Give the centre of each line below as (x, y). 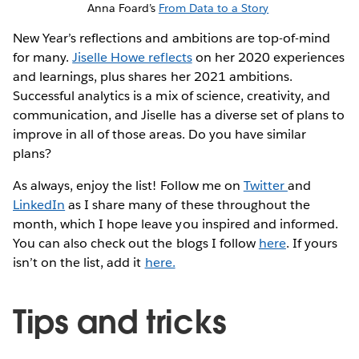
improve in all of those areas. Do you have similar (159, 135)
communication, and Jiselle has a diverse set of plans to (179, 115)
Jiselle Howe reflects (132, 58)
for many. (43, 58)
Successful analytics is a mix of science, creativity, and (172, 96)
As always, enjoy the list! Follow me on (128, 186)
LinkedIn (39, 205)
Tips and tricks (120, 323)
